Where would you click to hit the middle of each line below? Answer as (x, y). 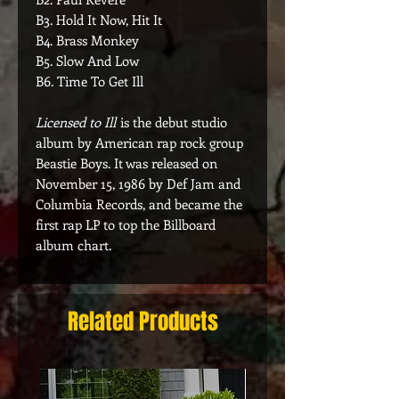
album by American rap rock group (139, 142)
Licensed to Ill (76, 122)
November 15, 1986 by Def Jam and (138, 183)
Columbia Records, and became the (139, 204)
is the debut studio (172, 122)
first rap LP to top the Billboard (126, 224)
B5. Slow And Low (87, 61)
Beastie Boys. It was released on (126, 163)
